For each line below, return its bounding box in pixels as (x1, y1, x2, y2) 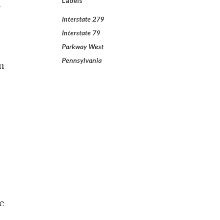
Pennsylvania (62, 56, 102, 64)
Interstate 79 (62, 28, 100, 37)
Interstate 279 (62, 15, 104, 23)
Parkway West (62, 42, 104, 51)
